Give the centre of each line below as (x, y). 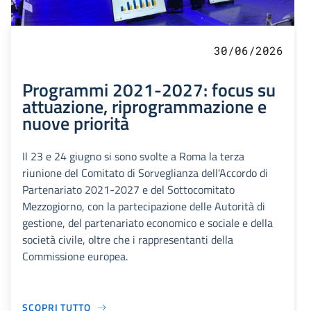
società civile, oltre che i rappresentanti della (128, 240)
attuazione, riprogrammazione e (144, 107)
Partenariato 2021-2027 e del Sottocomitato (128, 190)
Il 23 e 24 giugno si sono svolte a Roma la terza (133, 157)
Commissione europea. (75, 257)
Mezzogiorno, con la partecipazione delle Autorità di (144, 207)
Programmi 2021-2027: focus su (149, 90)
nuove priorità (76, 123)
